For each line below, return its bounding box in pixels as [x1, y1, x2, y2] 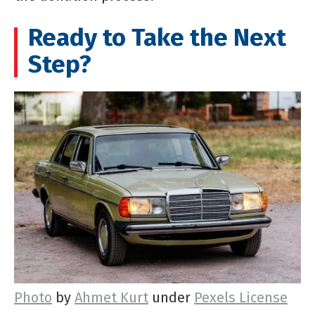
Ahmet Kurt [75, 288, 148, 306]
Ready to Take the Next [28, 22, 286, 53]
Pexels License [194, 288, 288, 306]
